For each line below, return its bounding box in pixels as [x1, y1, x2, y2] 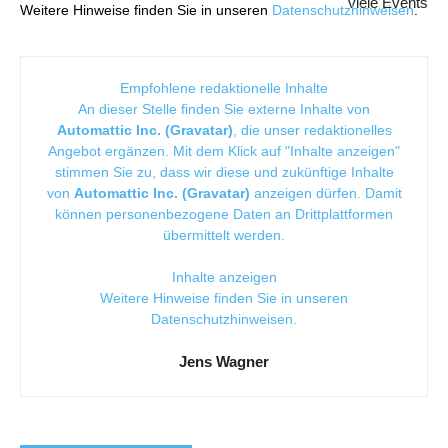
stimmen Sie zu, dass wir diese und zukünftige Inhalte [54, 164, 394, 181]
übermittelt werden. [163, 227, 285, 244]
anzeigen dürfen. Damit [249, 185, 402, 202]
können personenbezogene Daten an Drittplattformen [55, 206, 393, 223]
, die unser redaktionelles [232, 122, 392, 139]
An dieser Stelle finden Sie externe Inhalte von [78, 101, 370, 118]
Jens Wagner [179, 353, 269, 371]
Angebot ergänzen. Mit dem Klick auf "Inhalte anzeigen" [48, 143, 400, 160]
